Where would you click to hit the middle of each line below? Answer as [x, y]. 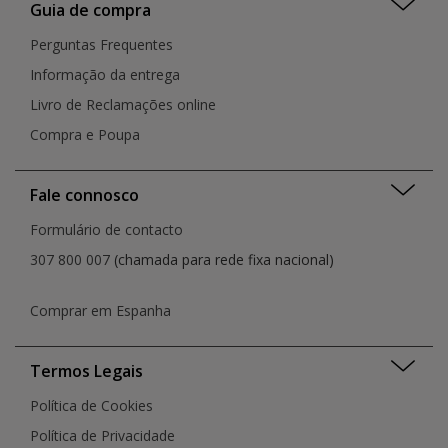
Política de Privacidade [102, 436]
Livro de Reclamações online [123, 105]
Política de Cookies [91, 406]
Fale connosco [84, 195]
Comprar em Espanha [100, 311]
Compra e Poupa [85, 135]
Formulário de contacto [106, 230]
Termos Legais [86, 371]
